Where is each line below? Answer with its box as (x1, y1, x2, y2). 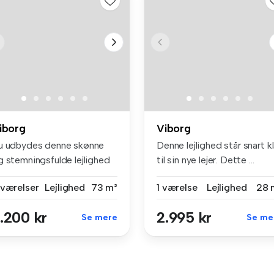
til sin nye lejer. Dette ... (157, 154, 254, 166)
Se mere (81, 212, 117, 223)
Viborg (157, 121, 191, 135)
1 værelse (157, 181, 198, 193)
